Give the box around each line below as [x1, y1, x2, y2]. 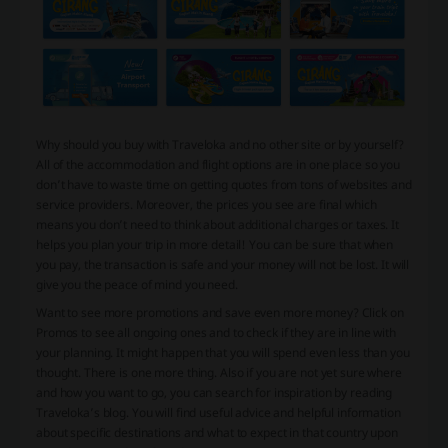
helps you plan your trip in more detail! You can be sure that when [36, 235, 394, 253]
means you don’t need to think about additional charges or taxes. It [36, 215, 399, 233]
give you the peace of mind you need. [36, 275, 238, 293]
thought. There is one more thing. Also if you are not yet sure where [36, 363, 402, 381]
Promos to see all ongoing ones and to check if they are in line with [36, 323, 396, 341]
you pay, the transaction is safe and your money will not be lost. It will [36, 255, 410, 273]
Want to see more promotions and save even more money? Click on [36, 303, 404, 321]
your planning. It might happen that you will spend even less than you [36, 343, 410, 361]
